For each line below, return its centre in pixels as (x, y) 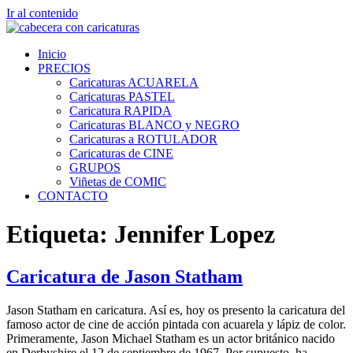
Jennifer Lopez (195, 234)
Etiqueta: (60, 234)
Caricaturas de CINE (121, 153)
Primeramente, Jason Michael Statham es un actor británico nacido (171, 338)
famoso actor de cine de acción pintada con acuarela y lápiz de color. (176, 324)
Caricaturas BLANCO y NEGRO (154, 125)
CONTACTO (73, 196)
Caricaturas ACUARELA (134, 82)
